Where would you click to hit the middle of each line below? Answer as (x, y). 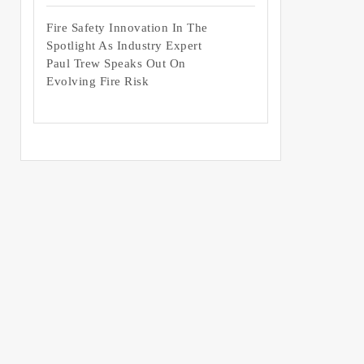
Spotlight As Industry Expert (124, 46)
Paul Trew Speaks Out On (116, 64)
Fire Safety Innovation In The (127, 28)
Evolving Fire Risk (97, 82)
